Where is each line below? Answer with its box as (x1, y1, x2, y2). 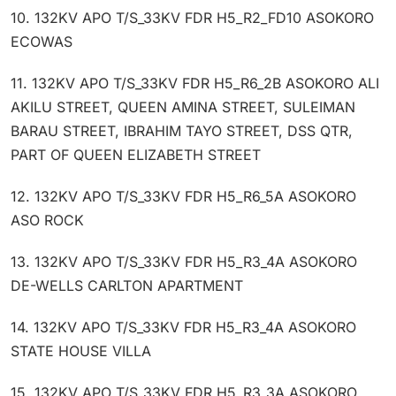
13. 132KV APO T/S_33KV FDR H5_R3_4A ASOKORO (11, 252, 357, 270)
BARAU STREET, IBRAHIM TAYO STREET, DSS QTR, (11, 121, 353, 140)
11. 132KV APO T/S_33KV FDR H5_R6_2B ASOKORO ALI (11, 73, 379, 92)
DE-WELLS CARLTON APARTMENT (11, 276, 243, 294)
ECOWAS (11, 32, 72, 50)
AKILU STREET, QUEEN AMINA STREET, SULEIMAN (11, 97, 355, 116)
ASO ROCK (11, 210, 84, 229)
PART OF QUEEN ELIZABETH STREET (11, 145, 261, 164)
